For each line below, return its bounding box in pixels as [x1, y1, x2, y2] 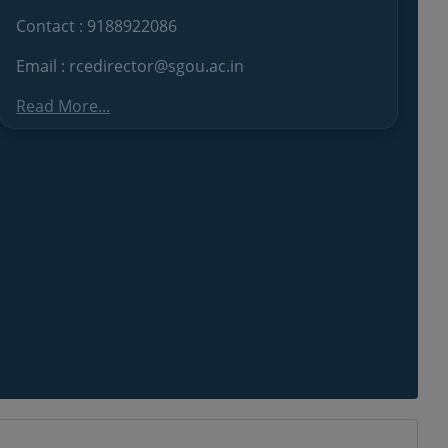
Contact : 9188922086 [16, 14, 178, 37]
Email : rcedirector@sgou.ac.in [16, 54, 245, 77]
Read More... [16, 94, 111, 117]
